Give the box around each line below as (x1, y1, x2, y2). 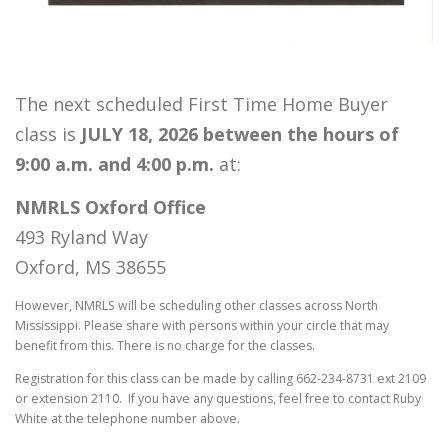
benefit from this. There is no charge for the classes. (15, 336, 315, 354)
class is (15, 122, 76, 147)
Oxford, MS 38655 (15, 255, 166, 280)
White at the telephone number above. (15, 409, 240, 427)
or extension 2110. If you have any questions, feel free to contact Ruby (15, 389, 421, 407)
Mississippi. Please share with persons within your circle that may (15, 316, 389, 334)
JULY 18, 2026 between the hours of (76, 122, 399, 147)
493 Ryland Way (15, 225, 148, 250)
